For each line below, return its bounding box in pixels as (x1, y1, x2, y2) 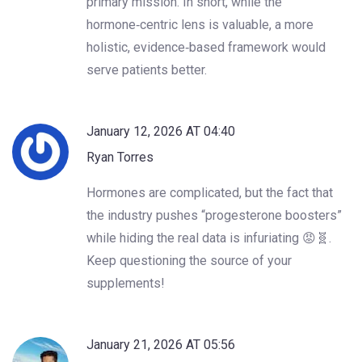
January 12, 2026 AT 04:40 (86, 123, 235, 139)
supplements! (86, 275, 165, 291)
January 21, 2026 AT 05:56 (86, 336, 235, 352)
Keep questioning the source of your (86, 252, 292, 268)
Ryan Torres (86, 149, 154, 165)
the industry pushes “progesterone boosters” (86, 207, 342, 223)
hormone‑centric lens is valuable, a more (86, 16, 314, 32)
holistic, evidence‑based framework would (86, 39, 326, 55)
